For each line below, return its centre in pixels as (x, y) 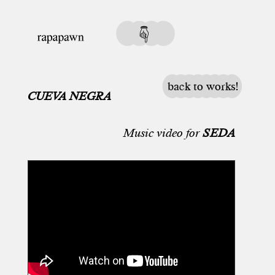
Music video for (163, 133)
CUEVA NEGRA (69, 96)
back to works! (203, 86)
